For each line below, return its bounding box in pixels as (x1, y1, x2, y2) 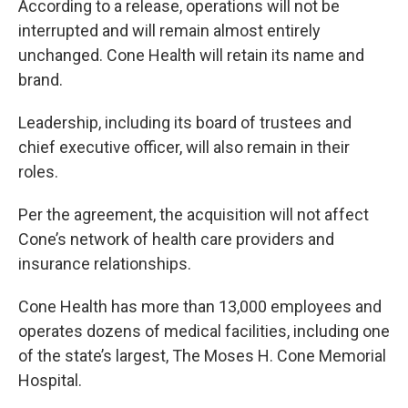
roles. (18, 162, 62, 181)
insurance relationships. (18, 254, 195, 273)
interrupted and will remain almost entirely (18, 21, 321, 40)
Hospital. (18, 371, 82, 390)
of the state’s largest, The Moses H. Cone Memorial (18, 346, 386, 365)
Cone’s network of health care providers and (18, 229, 334, 249)
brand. (18, 70, 66, 89)
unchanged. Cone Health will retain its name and (18, 46, 364, 65)
